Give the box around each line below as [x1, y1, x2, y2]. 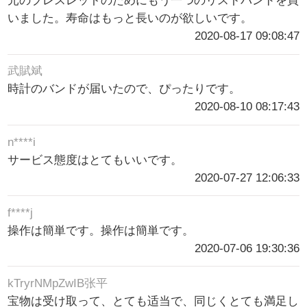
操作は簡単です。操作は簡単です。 [8, 223, 195, 237]
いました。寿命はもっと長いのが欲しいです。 [8, 12, 253, 25]
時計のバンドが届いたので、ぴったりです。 [8, 82, 241, 96]
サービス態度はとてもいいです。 [8, 153, 183, 167]
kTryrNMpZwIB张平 [8, 276, 108, 290]
